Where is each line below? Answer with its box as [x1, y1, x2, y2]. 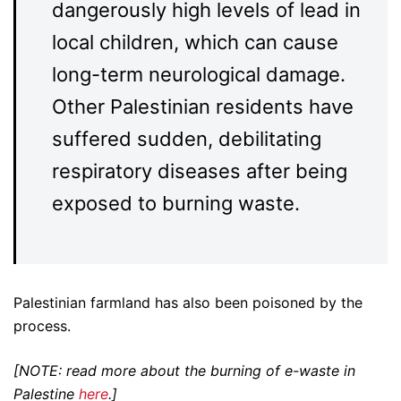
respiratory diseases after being [52, 159, 347, 183]
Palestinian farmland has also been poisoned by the [13, 294, 363, 312]
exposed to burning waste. [52, 192, 300, 216]
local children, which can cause [52, 30, 338, 55]
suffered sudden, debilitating [52, 127, 321, 151]
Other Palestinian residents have [52, 95, 354, 119]
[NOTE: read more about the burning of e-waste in [13, 362, 355, 380]
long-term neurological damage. [52, 63, 346, 87]
